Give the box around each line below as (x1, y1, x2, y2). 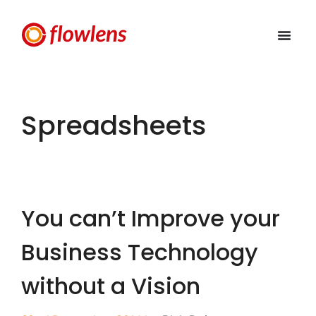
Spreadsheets (21, 107, 206, 145)
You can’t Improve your (21, 202, 280, 235)
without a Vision (21, 270, 200, 303)
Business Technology (21, 236, 258, 269)
